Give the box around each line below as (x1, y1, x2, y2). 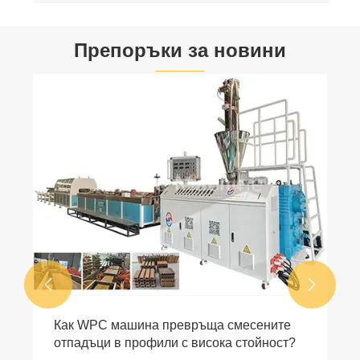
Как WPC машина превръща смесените (54, 318, 291, 333)
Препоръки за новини (74, 39, 286, 61)
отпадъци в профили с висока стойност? (54, 336, 296, 350)
